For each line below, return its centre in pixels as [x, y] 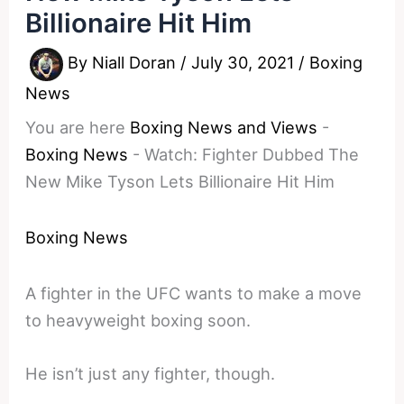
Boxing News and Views [224, 127]
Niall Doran [137, 63]
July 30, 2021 [245, 63]
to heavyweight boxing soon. [138, 320]
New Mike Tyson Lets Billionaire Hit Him [180, 181]
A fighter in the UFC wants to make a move [194, 293]
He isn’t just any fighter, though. [151, 373]
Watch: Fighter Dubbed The [252, 154]
